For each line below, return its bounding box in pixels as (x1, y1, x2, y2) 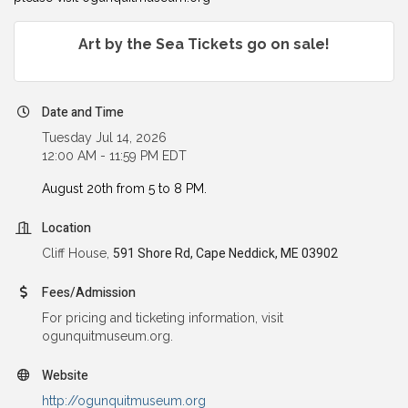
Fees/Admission (42, 282, 136, 302)
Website (42, 365, 88, 385)
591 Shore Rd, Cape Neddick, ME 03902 (113, 245, 338, 260)
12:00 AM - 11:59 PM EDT (42, 148, 187, 163)
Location (42, 218, 91, 238)
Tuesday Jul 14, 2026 (42, 129, 167, 145)
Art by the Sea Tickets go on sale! (78, 35, 330, 53)
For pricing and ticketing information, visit (42, 310, 283, 325)
